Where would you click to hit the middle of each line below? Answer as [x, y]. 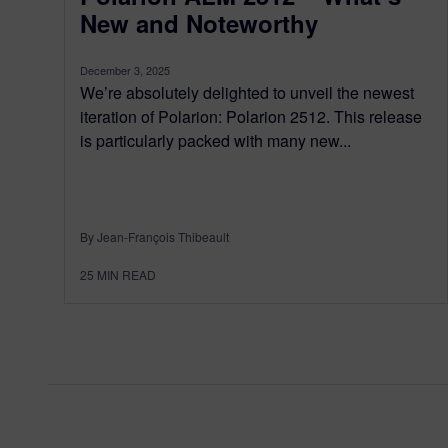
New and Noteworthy [199, 22]
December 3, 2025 [125, 69]
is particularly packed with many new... [215, 140]
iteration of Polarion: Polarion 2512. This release [251, 116]
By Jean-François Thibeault [154, 236]
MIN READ [126, 274]
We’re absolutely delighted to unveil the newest [247, 92]
